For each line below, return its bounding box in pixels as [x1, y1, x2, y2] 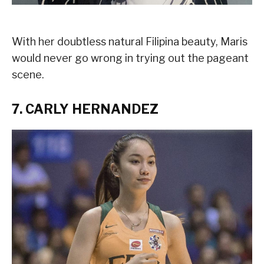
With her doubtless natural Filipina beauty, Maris [12, 35, 247, 48]
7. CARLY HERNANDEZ [12, 101, 159, 117]
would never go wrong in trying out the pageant [12, 51, 249, 64]
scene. [12, 68, 44, 81]
